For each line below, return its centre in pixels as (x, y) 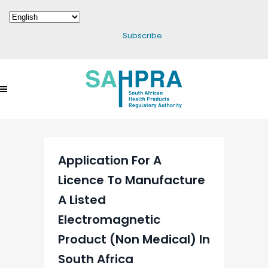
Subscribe (142, 36)
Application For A (110, 160)
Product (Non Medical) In (134, 239)
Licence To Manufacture (132, 180)
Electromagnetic (109, 220)
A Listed (82, 200)
